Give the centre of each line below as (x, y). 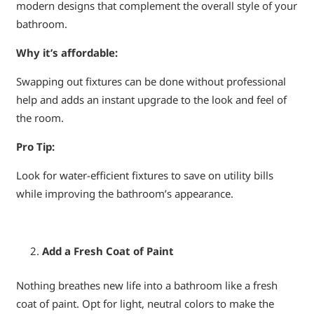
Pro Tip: (35, 147)
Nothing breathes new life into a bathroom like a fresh (146, 285)
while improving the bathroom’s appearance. (124, 194)
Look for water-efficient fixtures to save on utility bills (144, 176)
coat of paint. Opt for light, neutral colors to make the (145, 303)
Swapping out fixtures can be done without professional (151, 82)
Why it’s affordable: (67, 53)
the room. (40, 118)
